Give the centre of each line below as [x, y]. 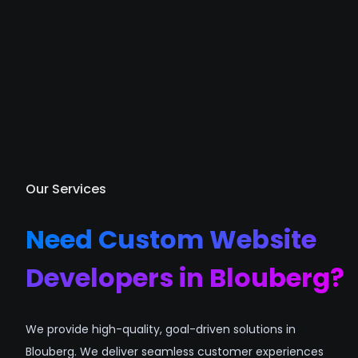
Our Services [66, 189]
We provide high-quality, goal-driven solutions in [161, 330]
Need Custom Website [171, 239]
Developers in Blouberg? [185, 277]
